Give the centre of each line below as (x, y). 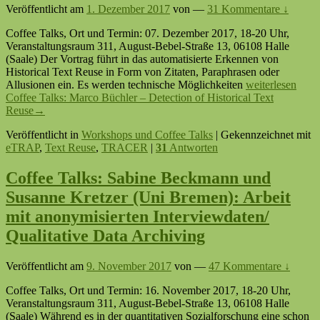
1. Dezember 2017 (128, 9)
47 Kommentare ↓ (249, 266)
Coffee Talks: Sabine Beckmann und (138, 178)
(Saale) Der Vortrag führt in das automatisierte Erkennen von (142, 59)
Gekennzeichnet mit (266, 135)
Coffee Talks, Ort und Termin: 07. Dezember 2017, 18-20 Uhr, (147, 34)
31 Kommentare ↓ (248, 9)
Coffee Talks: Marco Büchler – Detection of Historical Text (140, 98)
